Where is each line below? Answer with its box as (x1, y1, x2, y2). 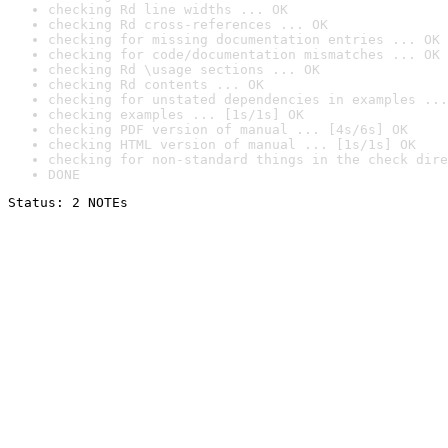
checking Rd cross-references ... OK (48, 17, 328, 32)
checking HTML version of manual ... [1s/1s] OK (48, 137, 416, 152)
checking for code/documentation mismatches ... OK (48, 47, 440, 62)
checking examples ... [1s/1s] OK (48, 107, 304, 122)
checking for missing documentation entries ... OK (48, 32, 440, 47)
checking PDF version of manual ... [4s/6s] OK (48, 122, 408, 137)
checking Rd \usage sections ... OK (48, 62, 320, 77)
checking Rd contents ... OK (48, 77, 264, 92)
